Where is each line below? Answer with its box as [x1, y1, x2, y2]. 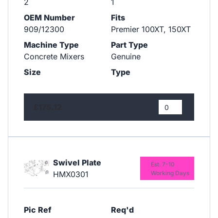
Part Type [110, 39, 148, 50]
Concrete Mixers [24, 51, 84, 61]
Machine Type [24, 39, 79, 50]
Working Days [150, 169, 189, 177]
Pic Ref [24, 204, 52, 215]
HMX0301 [53, 169, 89, 179]
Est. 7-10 [150, 160, 175, 168]
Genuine [110, 51, 141, 61]
